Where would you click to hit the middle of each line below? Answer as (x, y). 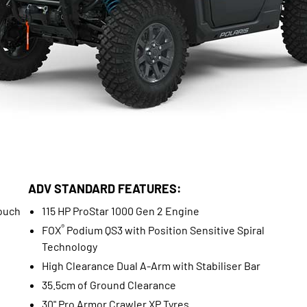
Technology (69, 246)
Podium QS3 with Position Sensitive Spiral (164, 230)
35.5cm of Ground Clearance (109, 284)
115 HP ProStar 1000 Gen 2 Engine (120, 210)
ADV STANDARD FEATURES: (105, 188)
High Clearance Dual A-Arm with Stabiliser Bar (151, 265)
